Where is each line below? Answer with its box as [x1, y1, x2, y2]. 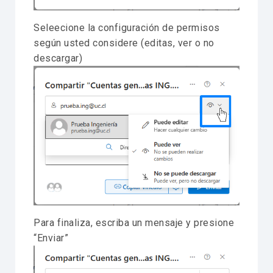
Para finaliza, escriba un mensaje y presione [34, 216, 234, 229]
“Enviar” [34, 232, 68, 244]
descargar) [34, 52, 82, 64]
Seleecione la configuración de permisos [34, 21, 220, 34]
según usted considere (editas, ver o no [34, 37, 214, 49]
